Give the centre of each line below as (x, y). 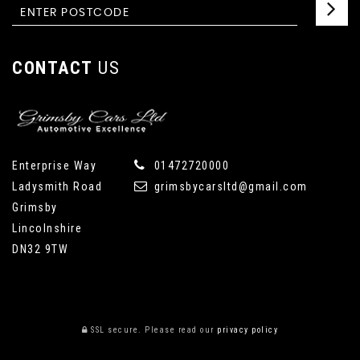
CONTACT (53, 68)
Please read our (179, 330)
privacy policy (247, 330)
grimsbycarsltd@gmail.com (229, 187)
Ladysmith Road (57, 187)
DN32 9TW (40, 250)
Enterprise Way (54, 166)
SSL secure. (115, 330)
